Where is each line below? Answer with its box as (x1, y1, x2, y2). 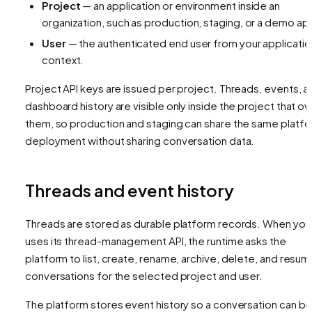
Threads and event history (25, 179, 234, 201)
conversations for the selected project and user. (25, 268, 263, 282)
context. (42, 52, 84, 66)
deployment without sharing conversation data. (25, 133, 255, 147)
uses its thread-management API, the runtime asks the (25, 233, 286, 247)
